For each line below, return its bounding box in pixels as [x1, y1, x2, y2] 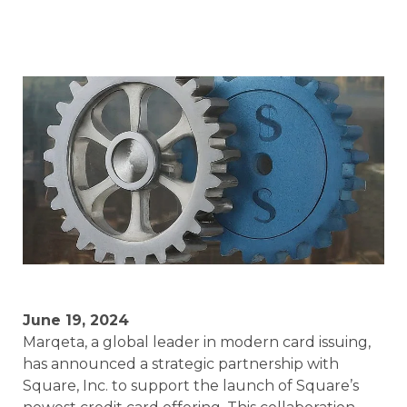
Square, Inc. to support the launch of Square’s [23, 377, 359, 395]
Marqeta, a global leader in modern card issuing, [23, 333, 371, 352]
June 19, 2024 [23, 312, 129, 330]
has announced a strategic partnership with [23, 355, 339, 373]
